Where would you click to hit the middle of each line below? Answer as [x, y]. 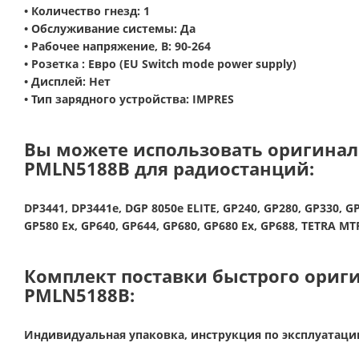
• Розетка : [56, 64]
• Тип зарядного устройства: [108, 99]
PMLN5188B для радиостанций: [169, 169]
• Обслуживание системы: [102, 28]
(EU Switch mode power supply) [206, 64]
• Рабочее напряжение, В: [99, 46]
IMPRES [213, 99]
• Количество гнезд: [84, 11]
